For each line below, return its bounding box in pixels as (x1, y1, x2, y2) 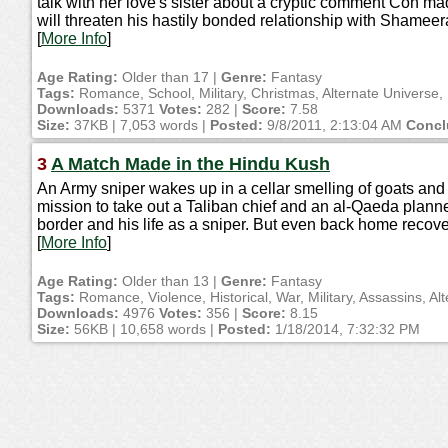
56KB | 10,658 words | (70, 321, 218, 337)
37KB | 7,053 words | (70, 117, 210, 133)
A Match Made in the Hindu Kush (51, 154, 330, 174)
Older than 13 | (118, 273, 221, 289)
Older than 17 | (118, 69, 221, 85)
